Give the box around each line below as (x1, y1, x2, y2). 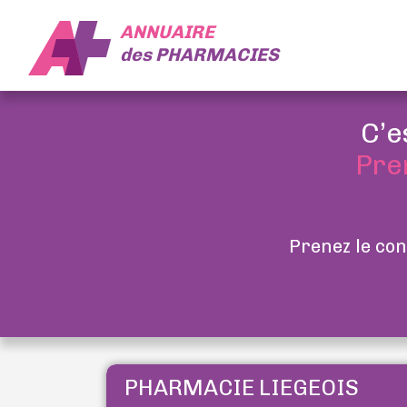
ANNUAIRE (119, 20, 214, 43)
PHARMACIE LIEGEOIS (124, 374, 359, 401)
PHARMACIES (154, 43, 279, 65)
